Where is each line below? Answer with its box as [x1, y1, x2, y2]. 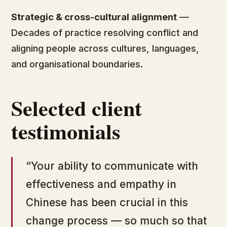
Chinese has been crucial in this [26, 196, 188, 209]
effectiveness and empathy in [26, 178, 176, 191]
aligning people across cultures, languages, [11, 43, 199, 54]
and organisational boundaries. [11, 58, 143, 69]
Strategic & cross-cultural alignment [11, 11, 177, 22]
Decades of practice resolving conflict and [11, 27, 198, 38]
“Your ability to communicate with [26, 160, 198, 172]
